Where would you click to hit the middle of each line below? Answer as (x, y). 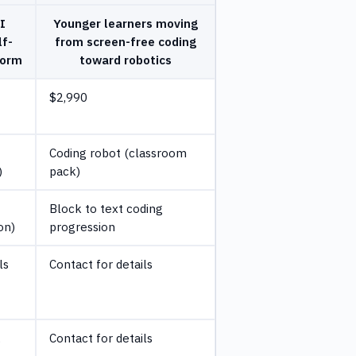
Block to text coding (106, 208)
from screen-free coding (126, 41)
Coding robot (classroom (118, 152)
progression (82, 226)
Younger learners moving (126, 23)
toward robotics (126, 59)
